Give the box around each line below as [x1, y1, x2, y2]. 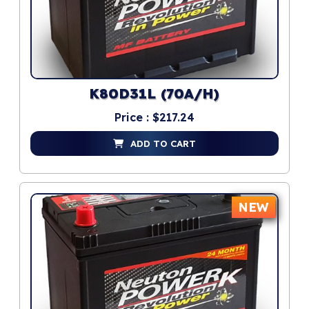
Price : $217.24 [114, 110, 195, 125]
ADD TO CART [130, 138, 196, 150]
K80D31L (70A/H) [89, 86, 220, 104]
